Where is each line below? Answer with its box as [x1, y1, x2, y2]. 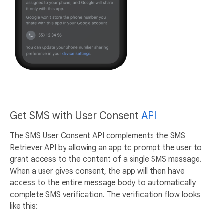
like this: [10, 201, 38, 211]
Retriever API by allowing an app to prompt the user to [10, 142, 202, 153]
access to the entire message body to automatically [10, 177, 196, 188]
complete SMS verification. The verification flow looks [10, 189, 200, 199]
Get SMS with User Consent [10, 109, 141, 122]
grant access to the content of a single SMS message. [10, 154, 202, 164]
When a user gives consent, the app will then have [10, 166, 185, 176]
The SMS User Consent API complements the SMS [10, 131, 185, 141]
